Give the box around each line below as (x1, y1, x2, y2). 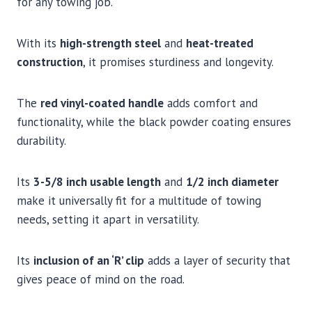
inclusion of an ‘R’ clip (33, 253, 144, 269)
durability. (17, 133, 66, 149)
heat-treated (186, 36, 253, 52)
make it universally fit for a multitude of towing (17, 193, 261, 209)
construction (17, 54, 83, 70)
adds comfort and (164, 95, 258, 111)
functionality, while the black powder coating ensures (17, 114, 291, 130)
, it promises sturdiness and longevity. (83, 54, 274, 70)
